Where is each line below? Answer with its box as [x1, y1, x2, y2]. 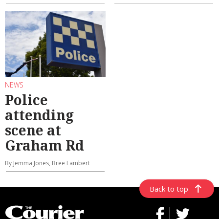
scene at [5, 121, 61, 140]
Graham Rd [5, 136, 84, 155]
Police [5, 90, 48, 109]
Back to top [150, 184, 189, 194]
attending [5, 106, 74, 125]
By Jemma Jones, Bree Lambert [5, 159, 90, 168]
